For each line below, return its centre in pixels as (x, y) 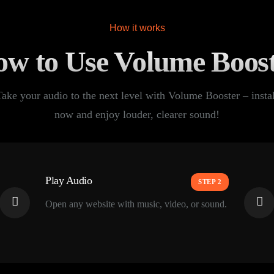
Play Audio (69, 180)
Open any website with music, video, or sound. (136, 204)
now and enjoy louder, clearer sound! (137, 114)
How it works (137, 28)
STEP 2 (210, 181)
